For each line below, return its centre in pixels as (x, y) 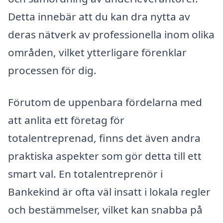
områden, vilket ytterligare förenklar (97, 53)
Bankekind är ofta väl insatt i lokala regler (109, 191)
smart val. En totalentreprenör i (85, 173)
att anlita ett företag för (66, 120)
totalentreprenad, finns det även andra (104, 138)
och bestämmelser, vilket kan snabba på (105, 209)
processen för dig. (52, 70)
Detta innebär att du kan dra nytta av (99, 17)
